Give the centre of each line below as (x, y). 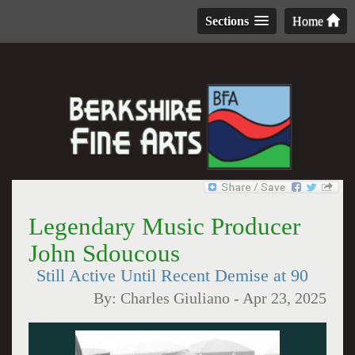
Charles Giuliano (176, 298)
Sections (227, 21)
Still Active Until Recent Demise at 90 (172, 276)
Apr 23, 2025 (285, 298)
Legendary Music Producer (164, 226)
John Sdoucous (104, 253)
